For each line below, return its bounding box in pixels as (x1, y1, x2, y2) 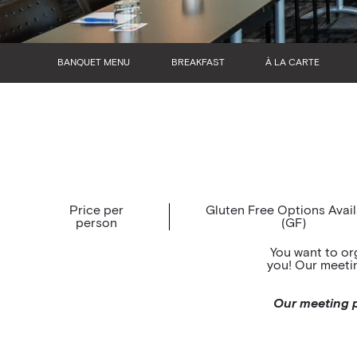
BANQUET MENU (57, 58, 130, 68)
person (76, 217, 117, 229)
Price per (69, 204, 124, 217)
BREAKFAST (171, 58, 226, 68)
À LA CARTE (265, 58, 320, 68)
